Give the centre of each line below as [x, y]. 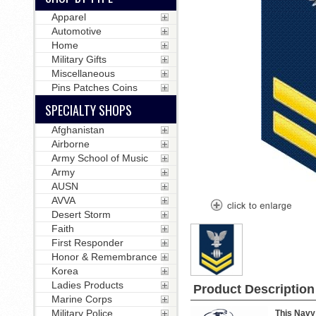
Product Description [254, 289]
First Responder [87, 243]
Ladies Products [87, 285]
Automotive [76, 31]
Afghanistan [78, 130]
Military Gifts [79, 59]
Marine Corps [81, 299]
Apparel [68, 17]
